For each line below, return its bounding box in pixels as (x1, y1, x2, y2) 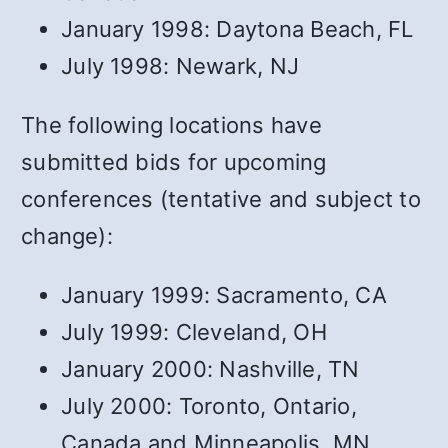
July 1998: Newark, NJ (61, 52, 300, 79)
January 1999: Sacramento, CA (61, 281, 387, 308)
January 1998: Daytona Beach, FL (61, 15, 414, 42)
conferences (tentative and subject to (21, 185, 421, 212)
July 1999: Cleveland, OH (61, 318, 327, 345)
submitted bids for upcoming (21, 148, 327, 175)
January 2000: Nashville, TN (61, 355, 360, 382)
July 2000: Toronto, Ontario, (61, 392, 357, 419)
